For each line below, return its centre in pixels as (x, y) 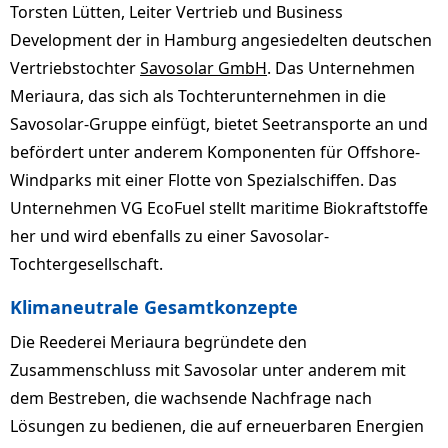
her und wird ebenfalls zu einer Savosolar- (169, 236)
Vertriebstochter (75, 68)
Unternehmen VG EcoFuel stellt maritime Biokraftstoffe (219, 208)
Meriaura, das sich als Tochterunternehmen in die (198, 96)
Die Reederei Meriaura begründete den (158, 342)
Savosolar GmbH (203, 68)
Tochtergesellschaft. (86, 264)
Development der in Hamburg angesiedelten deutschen (221, 40)
